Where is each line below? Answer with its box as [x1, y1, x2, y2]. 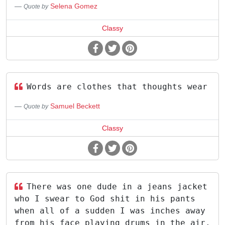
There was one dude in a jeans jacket [27, 182, 207, 191]
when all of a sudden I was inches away [15, 206, 205, 215]
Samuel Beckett [50, 102, 100, 110]
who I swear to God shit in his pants [15, 194, 195, 203]
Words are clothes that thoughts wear [27, 82, 207, 91]
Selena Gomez [50, 2, 97, 10]
